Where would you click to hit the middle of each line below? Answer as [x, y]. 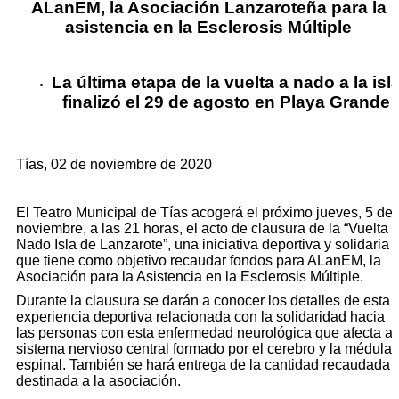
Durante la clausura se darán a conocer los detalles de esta [203, 301]
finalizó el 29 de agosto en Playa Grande [226, 102]
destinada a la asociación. [98, 381]
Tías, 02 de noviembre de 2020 [118, 164]
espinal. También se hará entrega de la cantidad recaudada [203, 365]
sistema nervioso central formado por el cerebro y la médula [204, 349]
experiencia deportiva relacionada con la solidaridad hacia [200, 317]
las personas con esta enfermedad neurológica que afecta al [206, 333]
